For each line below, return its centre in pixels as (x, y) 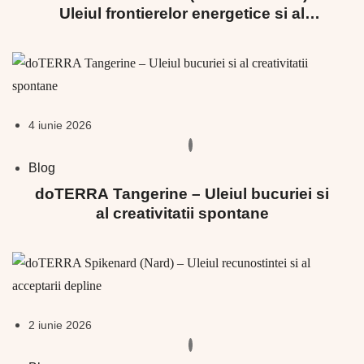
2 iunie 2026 (60, 325)
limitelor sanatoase (182, 33)
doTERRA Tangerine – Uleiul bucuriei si (182, 194)
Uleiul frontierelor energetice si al (182, 14)
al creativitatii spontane (182, 214)
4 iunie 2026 (60, 126)
